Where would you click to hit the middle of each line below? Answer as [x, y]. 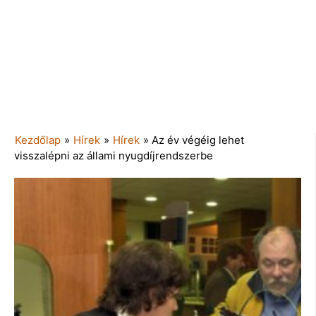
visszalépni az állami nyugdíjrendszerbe [114, 155]
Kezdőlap [38, 140]
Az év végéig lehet [198, 140]
